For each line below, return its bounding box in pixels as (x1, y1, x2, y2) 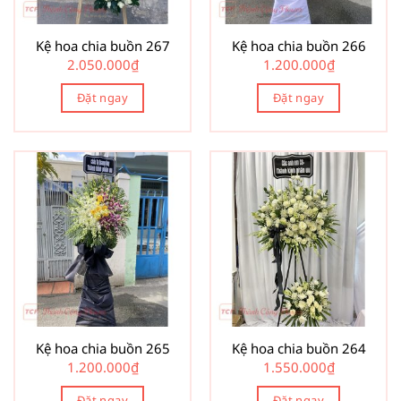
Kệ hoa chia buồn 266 (231, 36, 366, 55)
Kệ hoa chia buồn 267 (35, 36, 170, 55)
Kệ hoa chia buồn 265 (35, 338, 170, 357)
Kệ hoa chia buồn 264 (231, 338, 366, 357)
